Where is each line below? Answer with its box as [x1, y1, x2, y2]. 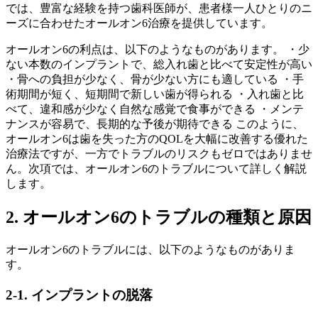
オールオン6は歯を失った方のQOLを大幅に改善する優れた [6, 133, 308, 146]
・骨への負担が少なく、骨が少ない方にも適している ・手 [6, 73, 304, 86]
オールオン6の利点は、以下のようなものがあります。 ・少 [6, 43, 309, 56]
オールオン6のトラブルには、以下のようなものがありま [6, 243, 295, 256]
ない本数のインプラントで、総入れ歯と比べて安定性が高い [6, 58, 312, 71]
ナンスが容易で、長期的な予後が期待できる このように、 [6, 118, 304, 131]
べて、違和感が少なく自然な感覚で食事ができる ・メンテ [6, 103, 304, 116]
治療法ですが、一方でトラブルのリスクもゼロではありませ [6, 148, 312, 160]
